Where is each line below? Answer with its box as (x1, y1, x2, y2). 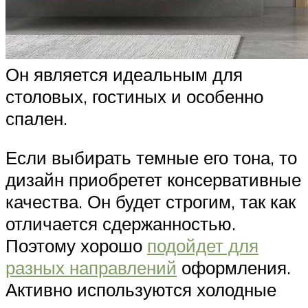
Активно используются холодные (5, 278, 276, 301)
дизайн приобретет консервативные (5, 168, 301, 191)
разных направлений (5, 256, 177, 279)
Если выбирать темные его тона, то (5, 146, 297, 169)
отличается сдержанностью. (5, 212, 236, 235)
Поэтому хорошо (5, 234, 147, 257)
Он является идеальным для (5, 63, 243, 85)
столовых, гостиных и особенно (5, 85, 263, 107)
